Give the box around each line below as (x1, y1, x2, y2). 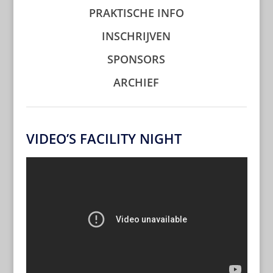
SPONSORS (107, 51, 166, 66)
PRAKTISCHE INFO (88, 5, 184, 20)
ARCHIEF (113, 74, 160, 90)
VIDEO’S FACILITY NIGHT (26, 129, 182, 147)
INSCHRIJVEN (102, 28, 171, 43)
